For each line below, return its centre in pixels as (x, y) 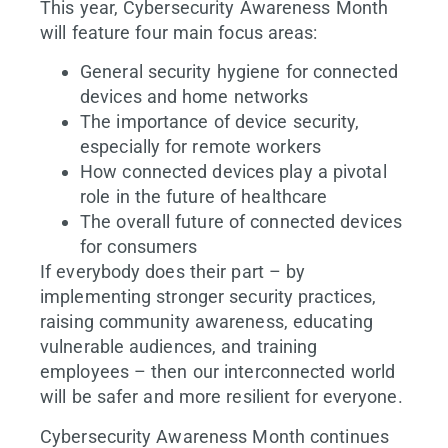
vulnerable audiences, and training (179, 347)
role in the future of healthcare (204, 197)
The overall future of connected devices (241, 222)
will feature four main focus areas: (179, 32)
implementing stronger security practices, (208, 297)
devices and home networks (194, 97)
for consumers (139, 247)
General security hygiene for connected (239, 72)
